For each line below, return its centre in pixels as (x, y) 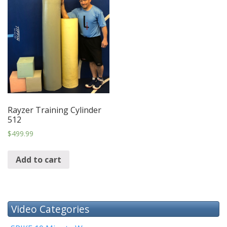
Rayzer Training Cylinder (54, 110)
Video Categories (50, 209)
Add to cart (39, 159)
